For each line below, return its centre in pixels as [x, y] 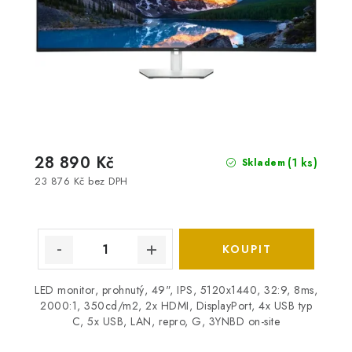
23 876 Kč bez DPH [81, 181]
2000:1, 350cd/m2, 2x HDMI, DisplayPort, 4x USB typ [176, 306]
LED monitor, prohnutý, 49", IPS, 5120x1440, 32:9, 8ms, [176, 290]
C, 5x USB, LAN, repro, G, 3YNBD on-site [176, 322]
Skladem [262, 162]
